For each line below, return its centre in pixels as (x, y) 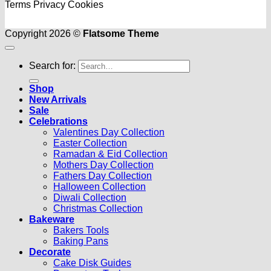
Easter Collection (90, 143)
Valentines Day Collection (109, 132)
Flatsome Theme (121, 33)
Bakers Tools (81, 230)
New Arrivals (58, 99)
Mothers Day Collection (103, 165)
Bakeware (52, 219)
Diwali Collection (90, 197)
